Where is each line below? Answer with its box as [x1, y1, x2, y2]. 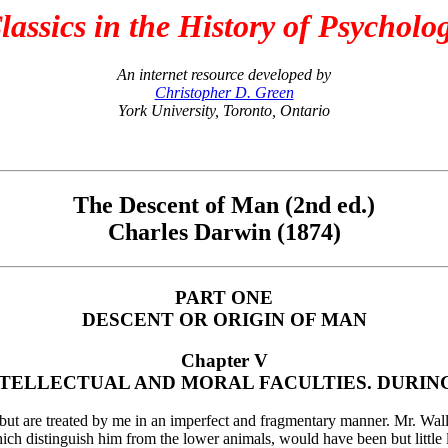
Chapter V [180, 349, 268, 371]
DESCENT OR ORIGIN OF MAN [81, 308, 367, 330]
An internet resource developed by [117, 66, 331, 84]
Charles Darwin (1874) [107, 219, 341, 246]
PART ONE [175, 286, 273, 308]
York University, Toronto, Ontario [118, 102, 330, 120]
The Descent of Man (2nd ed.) [73, 192, 375, 219]
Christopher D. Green [154, 84, 294, 102]
